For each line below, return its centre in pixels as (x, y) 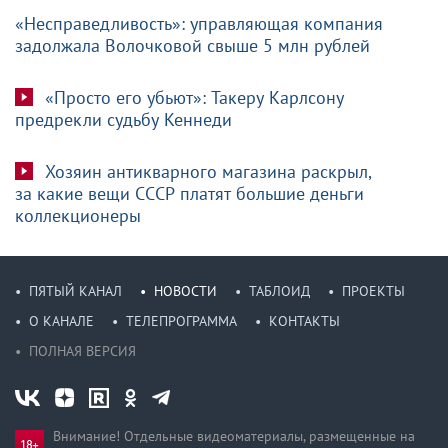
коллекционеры (78, 215)
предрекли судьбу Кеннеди (123, 119)
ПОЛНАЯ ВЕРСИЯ (82, 350)
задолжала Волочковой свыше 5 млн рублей (192, 45)
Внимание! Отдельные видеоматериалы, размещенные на (234, 435)
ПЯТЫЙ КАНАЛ (75, 290)
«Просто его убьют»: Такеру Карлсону (192, 97)
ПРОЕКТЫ (373, 290)
